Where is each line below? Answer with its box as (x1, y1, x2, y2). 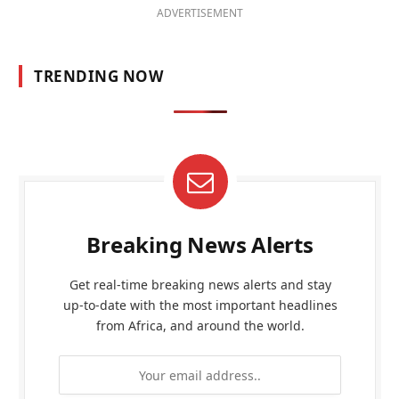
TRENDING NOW (34, 66, 164, 87)
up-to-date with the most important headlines (62, 297, 338, 314)
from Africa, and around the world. (95, 317, 305, 335)
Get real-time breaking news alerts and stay (69, 276, 331, 294)
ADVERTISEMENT (157, 5, 243, 21)
